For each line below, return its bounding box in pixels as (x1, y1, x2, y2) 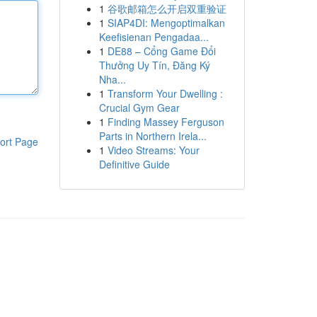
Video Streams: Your (107, 143, 200, 157)
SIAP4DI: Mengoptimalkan (107, 16, 225, 30)
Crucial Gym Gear (98, 100, 180, 115)
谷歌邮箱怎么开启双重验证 (107, 1, 226, 16)
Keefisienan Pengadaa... (98, 30, 209, 44)
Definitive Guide (98, 157, 170, 171)
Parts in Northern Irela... (98, 129, 207, 143)
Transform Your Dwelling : (107, 86, 223, 100)
